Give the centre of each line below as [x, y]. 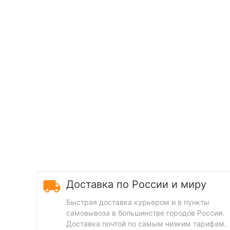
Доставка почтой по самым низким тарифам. [146, 224]
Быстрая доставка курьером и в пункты [138, 202]
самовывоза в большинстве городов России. [145, 213]
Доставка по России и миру [136, 184]
